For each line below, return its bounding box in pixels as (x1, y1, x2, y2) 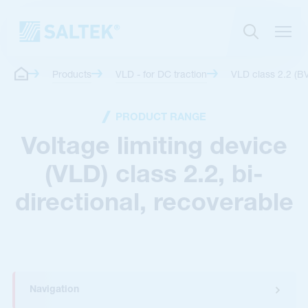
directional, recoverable (14, 191, 294, 217)
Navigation (30, 285, 80, 296)
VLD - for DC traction (115, 69, 207, 80)
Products (52, 69, 91, 80)
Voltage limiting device (21, 135, 287, 160)
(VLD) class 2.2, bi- (45, 163, 263, 188)
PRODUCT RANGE (115, 112, 206, 123)
